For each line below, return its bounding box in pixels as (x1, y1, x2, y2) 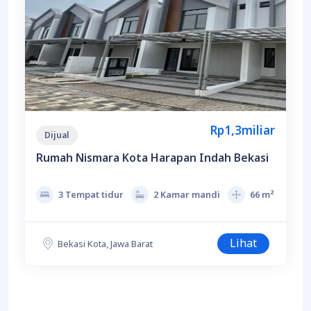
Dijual (44, 129, 69, 142)
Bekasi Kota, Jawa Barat (58, 237, 153, 250)
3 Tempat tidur (58, 188, 124, 201)
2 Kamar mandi (153, 188, 221, 201)
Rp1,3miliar (210, 122, 275, 139)
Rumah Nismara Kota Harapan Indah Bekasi (36, 150, 269, 166)
